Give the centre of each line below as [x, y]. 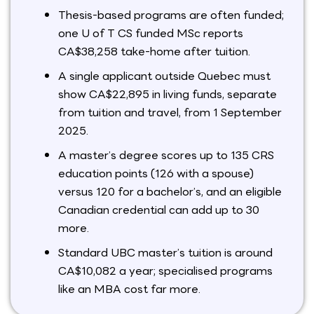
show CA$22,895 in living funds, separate [168, 95]
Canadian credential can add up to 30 [159, 210]
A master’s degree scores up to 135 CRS [166, 156]
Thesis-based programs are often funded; [171, 15]
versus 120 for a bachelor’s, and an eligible [170, 192]
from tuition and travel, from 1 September [170, 113]
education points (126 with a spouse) [156, 174]
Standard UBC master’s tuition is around [165, 253]
